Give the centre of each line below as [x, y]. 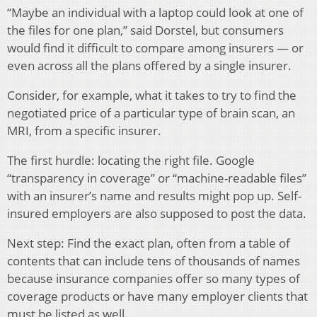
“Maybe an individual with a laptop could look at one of [155, 13]
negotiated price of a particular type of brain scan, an [151, 113]
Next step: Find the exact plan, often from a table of [149, 243]
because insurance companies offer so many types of [154, 279]
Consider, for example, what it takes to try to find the [152, 96]
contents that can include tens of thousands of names [154, 261]
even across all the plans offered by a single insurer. [149, 66]
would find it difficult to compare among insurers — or [155, 48]
